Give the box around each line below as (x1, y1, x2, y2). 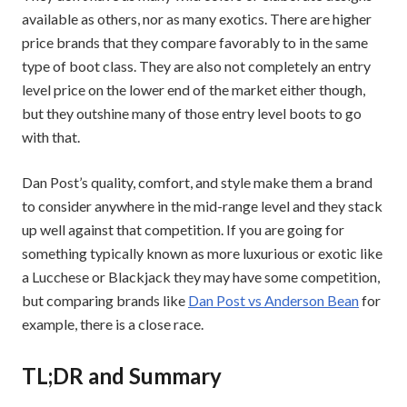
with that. (22, 128, 80, 146)
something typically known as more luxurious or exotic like (22, 244, 382, 263)
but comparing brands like (22, 292, 188, 310)
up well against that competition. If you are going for (22, 221, 344, 239)
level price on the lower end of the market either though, (22, 81, 365, 99)
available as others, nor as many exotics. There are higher (22, 10, 372, 28)
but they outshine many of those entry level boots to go (22, 104, 362, 123)
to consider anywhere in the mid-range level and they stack (22, 197, 382, 215)
